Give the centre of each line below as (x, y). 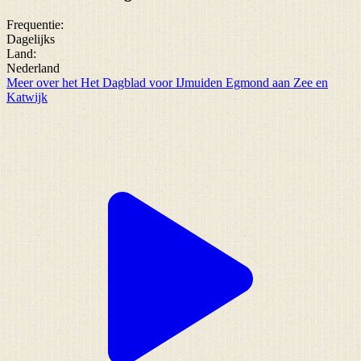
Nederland (33, 68)
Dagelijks (31, 39)
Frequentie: (35, 24)
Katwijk (27, 97)
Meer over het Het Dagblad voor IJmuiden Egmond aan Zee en (167, 82)
